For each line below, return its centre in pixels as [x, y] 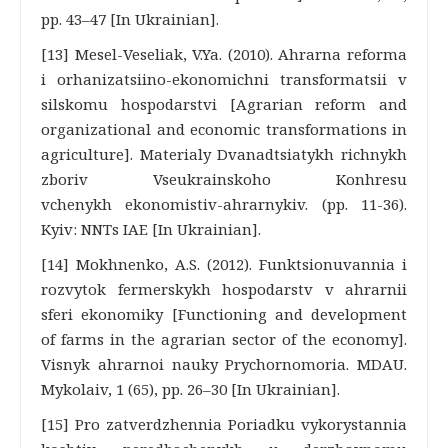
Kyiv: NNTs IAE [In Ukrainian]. [151, 229]
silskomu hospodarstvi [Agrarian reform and [224, 104]
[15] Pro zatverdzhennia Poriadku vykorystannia [224, 424]
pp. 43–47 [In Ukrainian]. [130, 19]
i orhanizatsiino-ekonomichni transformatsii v [224, 79]
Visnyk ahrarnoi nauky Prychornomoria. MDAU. [224, 364]
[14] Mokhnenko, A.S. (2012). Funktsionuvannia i [224, 264]
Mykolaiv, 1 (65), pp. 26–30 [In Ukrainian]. [190, 389]
